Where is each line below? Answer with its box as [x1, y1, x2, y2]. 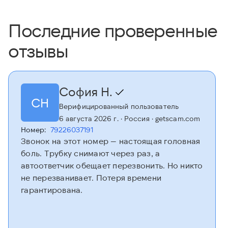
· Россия [118, 114, 150, 123]
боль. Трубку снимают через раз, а [21, 148, 160, 158]
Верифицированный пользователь [59, 102, 179, 111]
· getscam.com [149, 114, 201, 123]
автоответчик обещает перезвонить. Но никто [21, 160, 203, 170]
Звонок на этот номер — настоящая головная [21, 136, 201, 146]
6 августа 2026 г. [59, 114, 119, 123]
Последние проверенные [8, 19, 217, 41]
